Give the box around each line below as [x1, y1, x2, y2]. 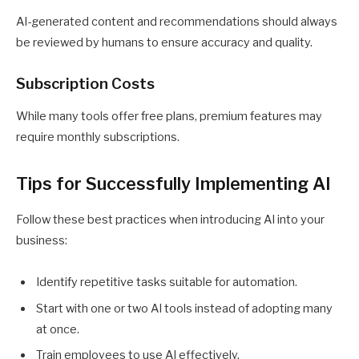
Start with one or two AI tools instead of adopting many [36, 301, 333, 316]
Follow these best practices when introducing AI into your [16, 212, 325, 228]
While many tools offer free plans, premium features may [16, 108, 322, 123]
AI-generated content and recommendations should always [16, 14, 337, 30]
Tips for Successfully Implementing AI [16, 173, 331, 195]
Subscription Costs [16, 75, 155, 94]
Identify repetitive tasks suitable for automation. [36, 275, 297, 290]
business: [16, 233, 67, 248]
